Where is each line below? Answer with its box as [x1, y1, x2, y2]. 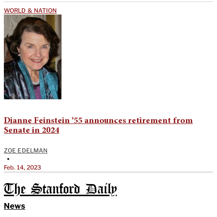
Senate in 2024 [4, 126, 59, 135]
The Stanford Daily [4, 183, 117, 196]
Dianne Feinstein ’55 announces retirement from [4, 116, 193, 125]
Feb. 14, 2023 [4, 163, 42, 171]
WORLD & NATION [4, 6, 57, 14]
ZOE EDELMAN [4, 146, 48, 154]
